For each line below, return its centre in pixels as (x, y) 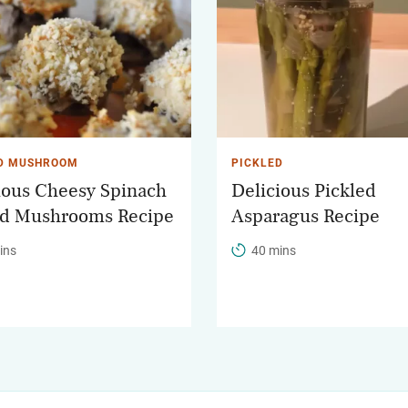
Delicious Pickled (304, 191)
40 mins (274, 251)
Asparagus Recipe (306, 217)
